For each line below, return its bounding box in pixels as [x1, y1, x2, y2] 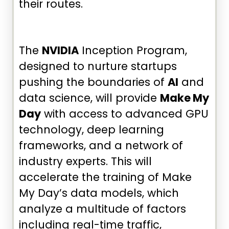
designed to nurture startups [19, 59, 177, 74]
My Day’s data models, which [19, 186, 179, 201]
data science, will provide [19, 90, 160, 106]
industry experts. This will [19, 154, 152, 169]
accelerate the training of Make [19, 170, 192, 185]
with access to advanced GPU [41, 106, 209, 122]
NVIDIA [42, 43, 79, 58]
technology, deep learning [19, 122, 164, 138]
